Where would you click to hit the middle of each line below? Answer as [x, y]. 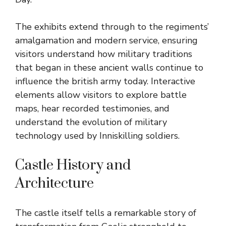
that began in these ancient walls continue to [109, 67]
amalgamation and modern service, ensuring [106, 40]
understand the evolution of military [91, 122]
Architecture [54, 183]
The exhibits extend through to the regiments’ [112, 26]
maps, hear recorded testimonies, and [92, 108]
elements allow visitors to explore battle [101, 95]
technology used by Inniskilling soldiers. [97, 135]
